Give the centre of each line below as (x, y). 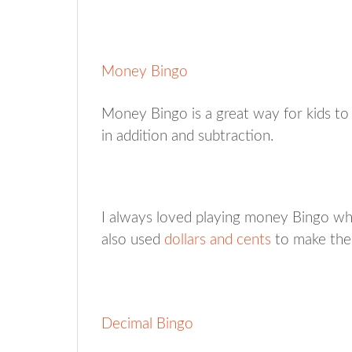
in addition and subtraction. (187, 136)
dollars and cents (218, 240)
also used (133, 240)
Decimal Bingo (147, 324)
